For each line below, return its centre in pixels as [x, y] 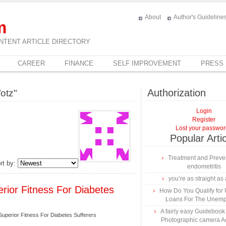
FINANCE [79, 63]
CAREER [31, 63]
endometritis [204, 166]
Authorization [177, 93]
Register [204, 120]
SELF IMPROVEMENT [147, 63]
